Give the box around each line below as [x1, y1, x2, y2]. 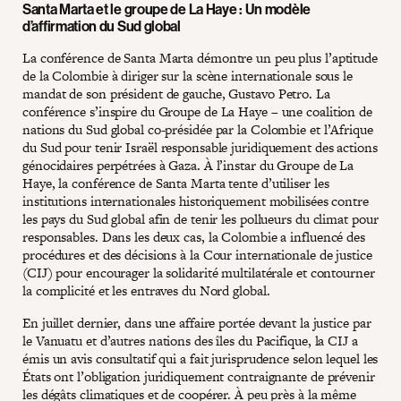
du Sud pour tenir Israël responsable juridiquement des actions [22, 137, 378, 157]
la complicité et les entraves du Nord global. [22, 280, 274, 300]
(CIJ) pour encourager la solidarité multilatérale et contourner [22, 262, 375, 282]
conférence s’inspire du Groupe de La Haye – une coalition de [22, 101, 372, 121]
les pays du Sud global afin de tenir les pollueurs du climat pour [22, 209, 379, 228]
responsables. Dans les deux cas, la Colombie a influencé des [22, 226, 365, 246]
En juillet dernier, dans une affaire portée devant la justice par [22, 312, 371, 332]
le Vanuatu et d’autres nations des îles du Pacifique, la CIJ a [22, 330, 358, 350]
